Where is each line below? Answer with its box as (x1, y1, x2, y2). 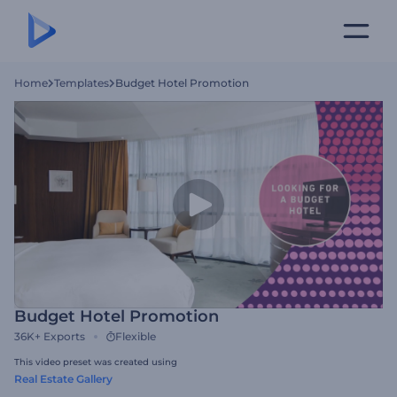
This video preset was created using (14, 356, 177, 368)
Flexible (115, 330, 156, 343)
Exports (43, 330, 85, 343)
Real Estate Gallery (14, 372, 113, 385)
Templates (54, 76, 109, 90)
